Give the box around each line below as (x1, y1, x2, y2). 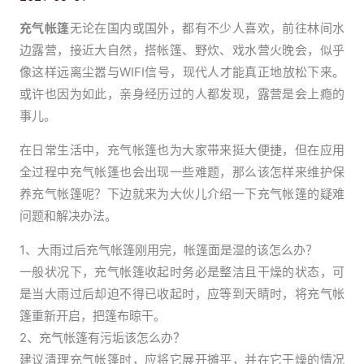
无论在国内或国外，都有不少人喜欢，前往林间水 (69, 20, 345, 37)
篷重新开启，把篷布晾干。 (19, 308, 166, 324)
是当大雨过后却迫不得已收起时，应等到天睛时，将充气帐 (19, 286, 344, 302)
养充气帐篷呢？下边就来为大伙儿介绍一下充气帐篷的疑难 (19, 186, 344, 202)
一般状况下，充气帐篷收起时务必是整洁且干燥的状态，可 (19, 264, 344, 280)
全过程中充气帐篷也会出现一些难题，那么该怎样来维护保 (19, 164, 344, 180)
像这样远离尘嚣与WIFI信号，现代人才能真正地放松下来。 (19, 64, 344, 80)
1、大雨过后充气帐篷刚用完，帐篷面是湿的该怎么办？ (19, 242, 318, 258)
